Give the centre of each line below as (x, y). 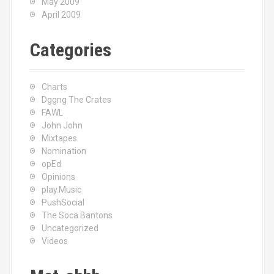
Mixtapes (59, 138)
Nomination (64, 151)
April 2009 (61, 15)
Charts (54, 87)
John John (62, 125)
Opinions (58, 177)
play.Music (61, 190)
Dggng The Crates (76, 100)
